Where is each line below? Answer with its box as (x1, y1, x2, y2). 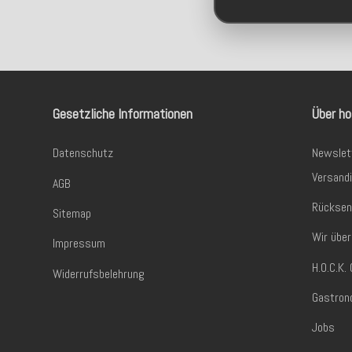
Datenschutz (53, 145, 114, 162)
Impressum (53, 235, 106, 252)
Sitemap (53, 204, 92, 222)
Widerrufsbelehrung (53, 265, 145, 282)
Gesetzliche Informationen (53, 104, 193, 123)
